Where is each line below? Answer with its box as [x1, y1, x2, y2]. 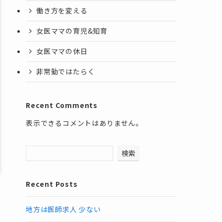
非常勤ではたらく [36, 66, 95, 77]
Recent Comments [26, 100, 98, 110]
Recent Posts [26, 178, 78, 189]
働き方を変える [36, 5, 88, 16]
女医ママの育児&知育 [36, 26, 108, 36]
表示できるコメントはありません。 [26, 117, 143, 128]
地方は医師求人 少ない [26, 204, 101, 214]
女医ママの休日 [36, 46, 88, 56]
